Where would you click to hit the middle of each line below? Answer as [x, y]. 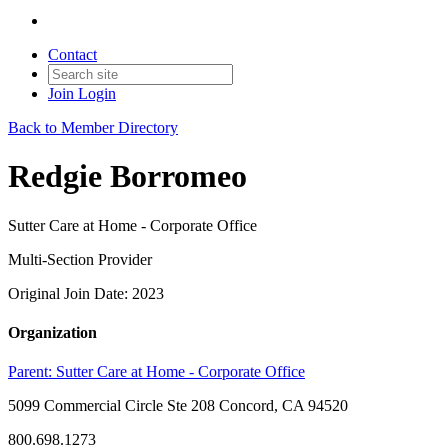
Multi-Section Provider [80, 259]
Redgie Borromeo [127, 176]
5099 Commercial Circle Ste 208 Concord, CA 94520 [178, 406]
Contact [72, 54]
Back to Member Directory [93, 127]
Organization [52, 333]
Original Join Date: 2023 [86, 293]
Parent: [32, 372]
